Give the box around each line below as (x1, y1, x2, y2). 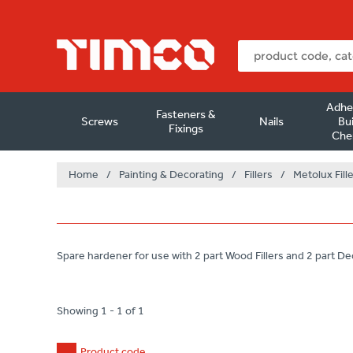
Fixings (168, 121, 203, 136)
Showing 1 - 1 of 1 (57, 304, 144, 318)
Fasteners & (155, 107, 216, 121)
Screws (81, 114, 119, 128)
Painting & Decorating (119, 168, 224, 181)
